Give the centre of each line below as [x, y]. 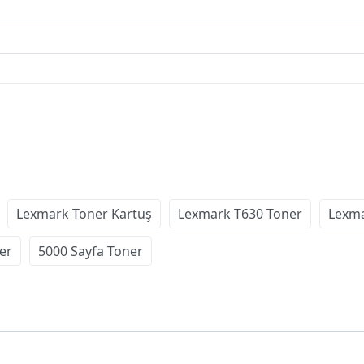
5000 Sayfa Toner [91, 251]
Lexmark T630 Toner [240, 213]
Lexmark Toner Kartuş [84, 213]
